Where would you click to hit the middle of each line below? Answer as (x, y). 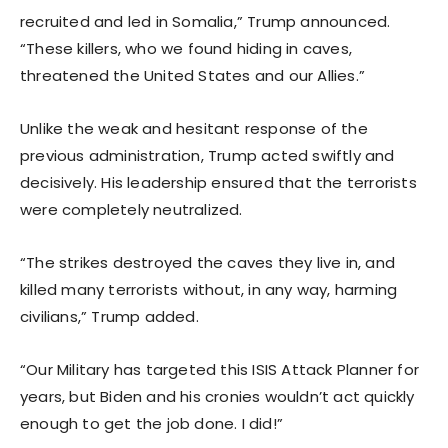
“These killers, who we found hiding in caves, (186, 48)
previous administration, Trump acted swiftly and (207, 155)
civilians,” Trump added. (109, 316)
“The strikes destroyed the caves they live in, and (208, 262)
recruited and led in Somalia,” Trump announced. (205, 21)
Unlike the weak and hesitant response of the (194, 128)
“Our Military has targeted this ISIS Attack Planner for (220, 369)
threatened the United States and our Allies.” (193, 75)
